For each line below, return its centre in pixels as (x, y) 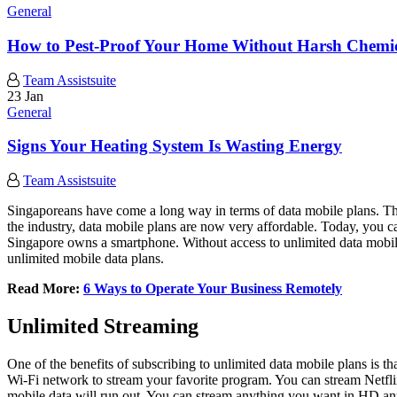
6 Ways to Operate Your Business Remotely (213, 288)
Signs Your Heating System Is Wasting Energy (175, 146)
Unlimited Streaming (103, 326)
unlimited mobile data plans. (86, 258)
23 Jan (25, 96)
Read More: (45, 288)
